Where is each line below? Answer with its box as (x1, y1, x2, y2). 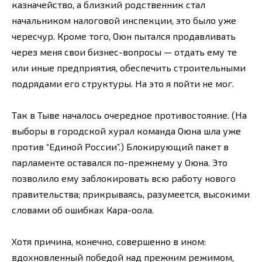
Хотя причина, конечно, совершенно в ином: (12, 236, 206, 247)
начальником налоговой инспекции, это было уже (12, 14, 236, 26)
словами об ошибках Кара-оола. (12, 204, 154, 215)
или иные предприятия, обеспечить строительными (12, 61, 246, 73)
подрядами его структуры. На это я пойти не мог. (12, 77, 234, 89)
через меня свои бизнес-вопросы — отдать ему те (12, 46, 237, 57)
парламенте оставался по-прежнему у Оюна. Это (12, 156, 227, 168)
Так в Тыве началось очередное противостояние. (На (12, 109, 247, 120)
